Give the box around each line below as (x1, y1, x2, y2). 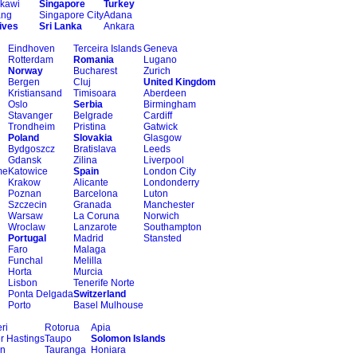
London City (143, 166, 196, 177)
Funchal (8, 255, 43, 266)
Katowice (8, 166, 48, 177)
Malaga (73, 244, 106, 255)
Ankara (104, 21, 135, 32)
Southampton (143, 222, 202, 233)
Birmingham (143, 99, 196, 110)
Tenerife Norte (73, 277, 135, 288)
